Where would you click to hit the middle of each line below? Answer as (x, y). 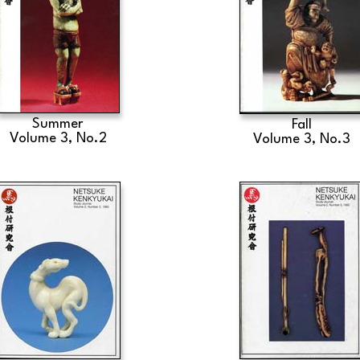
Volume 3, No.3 (302, 139)
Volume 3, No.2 (58, 139)
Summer (58, 124)
